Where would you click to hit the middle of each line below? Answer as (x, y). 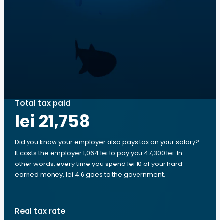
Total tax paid (43, 103)
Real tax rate (40, 211)
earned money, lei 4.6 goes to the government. (90, 175)
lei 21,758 (53, 121)
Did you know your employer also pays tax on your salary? (107, 142)
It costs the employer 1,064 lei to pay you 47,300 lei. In (98, 153)
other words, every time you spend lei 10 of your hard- (100, 164)
